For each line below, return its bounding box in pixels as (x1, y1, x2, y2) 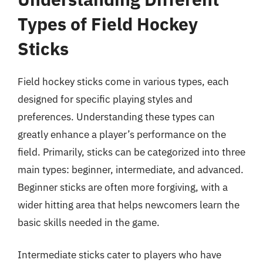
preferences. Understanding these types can (18, 110, 215, 123)
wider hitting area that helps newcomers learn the (18, 198, 240, 211)
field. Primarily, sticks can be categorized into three (18, 145, 245, 159)
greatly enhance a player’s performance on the (18, 127, 226, 141)
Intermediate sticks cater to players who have (18, 248, 221, 261)
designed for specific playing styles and (18, 92, 193, 106)
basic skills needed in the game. (18, 215, 160, 229)
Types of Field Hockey (18, 12, 198, 35)
